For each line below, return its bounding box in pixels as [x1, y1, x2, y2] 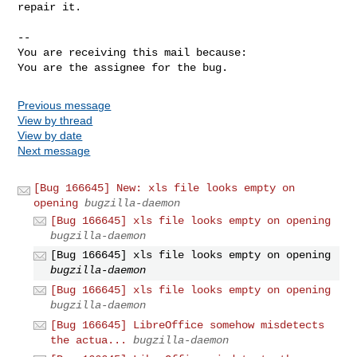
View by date [18, 128, 83, 142]
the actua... [50, 333, 127, 347]
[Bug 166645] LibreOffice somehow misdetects [50, 318, 325, 331]
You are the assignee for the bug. [18, 61, 229, 74]
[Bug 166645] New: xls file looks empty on [33, 181, 296, 194]
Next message [18, 143, 91, 157]
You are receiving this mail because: [18, 45, 248, 59]
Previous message [18, 98, 112, 112]
